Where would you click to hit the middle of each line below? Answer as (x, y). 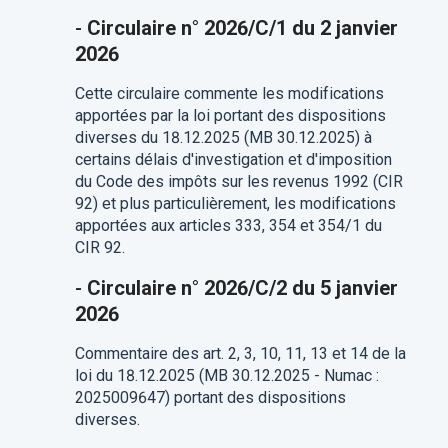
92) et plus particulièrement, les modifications (235, 204)
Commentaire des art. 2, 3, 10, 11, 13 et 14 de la (240, 354)
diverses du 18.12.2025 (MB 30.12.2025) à (223, 138)
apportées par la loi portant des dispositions (230, 116)
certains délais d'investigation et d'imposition (233, 160)
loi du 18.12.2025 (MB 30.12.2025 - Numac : (226, 376)
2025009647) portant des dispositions (210, 398)
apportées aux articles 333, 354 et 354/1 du (228, 226)
